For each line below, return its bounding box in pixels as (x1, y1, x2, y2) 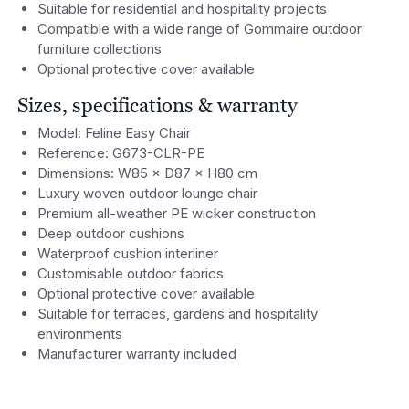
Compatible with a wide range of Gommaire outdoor (37, 19, 362, 37)
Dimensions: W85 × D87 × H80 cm (37, 164, 258, 183)
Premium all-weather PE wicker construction (37, 204, 317, 223)
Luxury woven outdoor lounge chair (37, 184, 258, 203)
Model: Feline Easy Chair (37, 124, 192, 142)
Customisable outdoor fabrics (37, 265, 225, 283)
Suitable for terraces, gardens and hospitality (37, 305, 319, 323)
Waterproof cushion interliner (37, 245, 219, 263)
